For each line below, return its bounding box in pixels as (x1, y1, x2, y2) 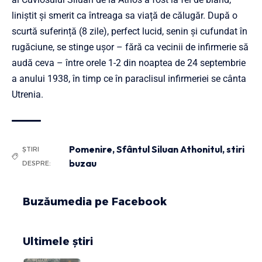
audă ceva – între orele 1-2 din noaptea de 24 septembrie (12, 57, 246, 69)
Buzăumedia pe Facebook (23, 195, 167, 209)
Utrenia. (12, 89, 43, 101)
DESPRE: (22, 159, 51, 168)
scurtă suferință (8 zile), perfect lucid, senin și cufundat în (12, 26, 247, 37)
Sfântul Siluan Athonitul (116, 143, 222, 156)
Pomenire (68, 143, 112, 156)
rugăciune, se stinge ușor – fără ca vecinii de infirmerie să (12, 42, 249, 53)
